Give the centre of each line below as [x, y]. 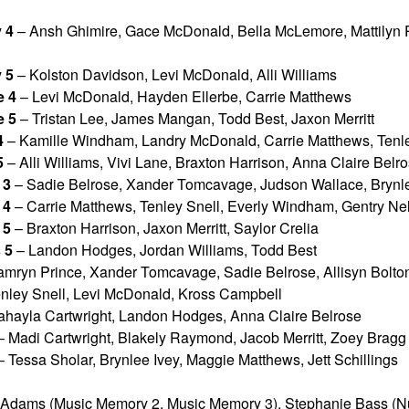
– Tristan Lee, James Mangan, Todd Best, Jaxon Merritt [195, 119]
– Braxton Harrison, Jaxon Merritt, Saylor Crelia [165, 228]
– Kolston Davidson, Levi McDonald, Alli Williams [175, 75]
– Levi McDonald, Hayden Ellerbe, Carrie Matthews [184, 97]
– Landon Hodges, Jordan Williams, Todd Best [165, 250]
